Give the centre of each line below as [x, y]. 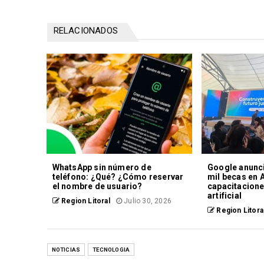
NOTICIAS [66, 250]
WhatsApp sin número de [102, 168]
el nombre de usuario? [97, 187]
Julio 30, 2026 [146, 201]
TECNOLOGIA [111, 250]
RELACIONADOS [85, 31]
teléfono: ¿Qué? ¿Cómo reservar [118, 177]
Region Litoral [85, 201]
